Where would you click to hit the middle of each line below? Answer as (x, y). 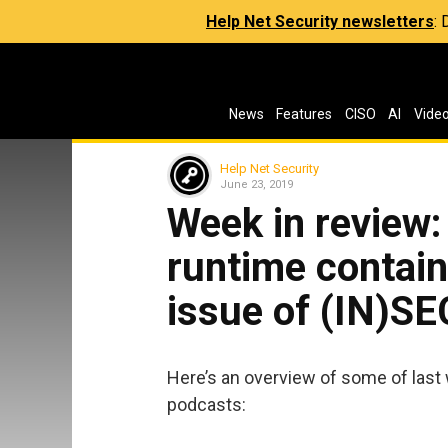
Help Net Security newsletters (320, 21)
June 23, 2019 (256, 184)
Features (304, 114)
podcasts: (206, 404)
